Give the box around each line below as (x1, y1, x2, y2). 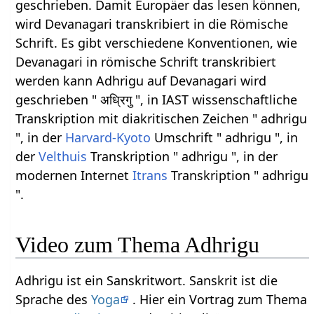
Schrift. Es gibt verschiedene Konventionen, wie (15, 34, 298, 51)
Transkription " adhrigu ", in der (87, 147, 278, 165)
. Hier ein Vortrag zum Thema (129, 291, 308, 308)
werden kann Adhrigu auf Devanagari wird (15, 71, 267, 89)
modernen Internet (15, 166, 133, 184)
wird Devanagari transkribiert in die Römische (15, 15, 289, 32)
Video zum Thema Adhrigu (15, 232, 260, 258)
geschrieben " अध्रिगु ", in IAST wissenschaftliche (15, 90, 298, 108)
